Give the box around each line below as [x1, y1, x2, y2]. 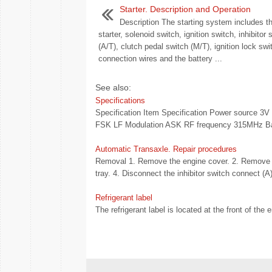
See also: [95, 83, 131, 92]
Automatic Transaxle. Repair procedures [95, 144, 237, 154]
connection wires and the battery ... [98, 54, 222, 63]
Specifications [95, 96, 145, 105]
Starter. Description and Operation [120, 4, 251, 14]
